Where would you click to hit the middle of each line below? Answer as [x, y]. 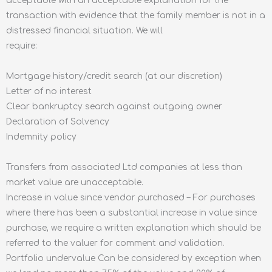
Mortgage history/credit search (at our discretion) [114, 76]
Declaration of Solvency [58, 121]
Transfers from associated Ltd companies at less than [124, 167]
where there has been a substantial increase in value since [131, 212]
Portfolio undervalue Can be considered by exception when [134, 258]
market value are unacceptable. [75, 182]
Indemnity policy [41, 137]
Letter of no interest [49, 91]
